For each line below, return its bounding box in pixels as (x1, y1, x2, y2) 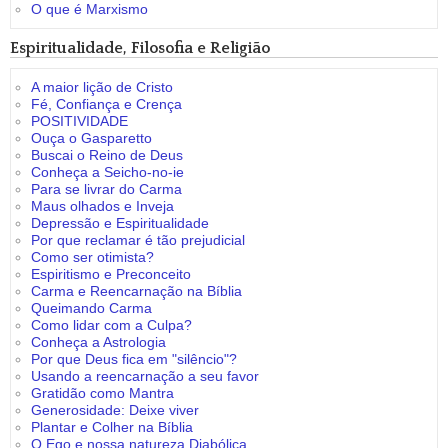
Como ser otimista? (31, 249, 154, 265)
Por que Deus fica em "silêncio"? (31, 351, 237, 367)
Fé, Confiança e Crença (31, 96, 182, 112)
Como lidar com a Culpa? (31, 317, 192, 333)
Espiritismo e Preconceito (31, 266, 191, 282)
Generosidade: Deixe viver (31, 402, 199, 418)
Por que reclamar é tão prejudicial (31, 232, 245, 248)
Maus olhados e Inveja (31, 198, 174, 214)
